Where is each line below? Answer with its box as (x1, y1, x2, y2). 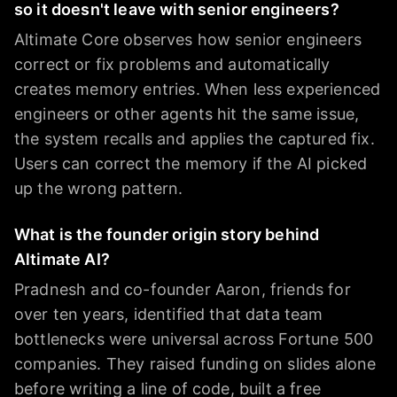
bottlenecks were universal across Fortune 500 (14, 330, 374, 349)
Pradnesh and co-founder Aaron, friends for (14, 280, 351, 300)
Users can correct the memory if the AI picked (14, 154, 368, 174)
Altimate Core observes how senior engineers (14, 30, 362, 50)
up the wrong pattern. (14, 179, 183, 198)
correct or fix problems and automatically (14, 55, 331, 74)
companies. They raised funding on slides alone (14, 354, 377, 374)
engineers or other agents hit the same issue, (14, 105, 360, 124)
